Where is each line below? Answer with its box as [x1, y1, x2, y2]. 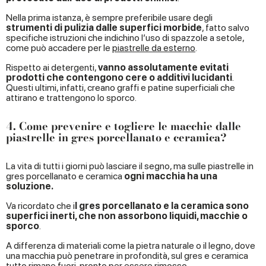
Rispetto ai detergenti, [6, 62, 98, 74]
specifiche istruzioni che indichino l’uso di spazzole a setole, [6, 32, 244, 44]
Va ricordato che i [6, 200, 75, 212]
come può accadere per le [6, 42, 112, 54]
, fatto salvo [202, 22, 249, 34]
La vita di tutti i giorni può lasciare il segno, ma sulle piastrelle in [6, 160, 254, 172]
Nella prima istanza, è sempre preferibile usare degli [6, 12, 213, 24]
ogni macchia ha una [124, 170, 217, 182]
